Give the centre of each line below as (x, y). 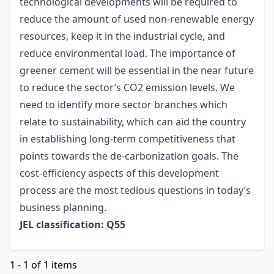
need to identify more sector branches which (124, 105)
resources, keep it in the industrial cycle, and (122, 36)
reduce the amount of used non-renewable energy (137, 19)
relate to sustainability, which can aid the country (133, 122)
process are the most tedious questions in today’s (135, 191)
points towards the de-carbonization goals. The (129, 156)
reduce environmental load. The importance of (128, 54)
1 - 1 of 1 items (43, 265)
